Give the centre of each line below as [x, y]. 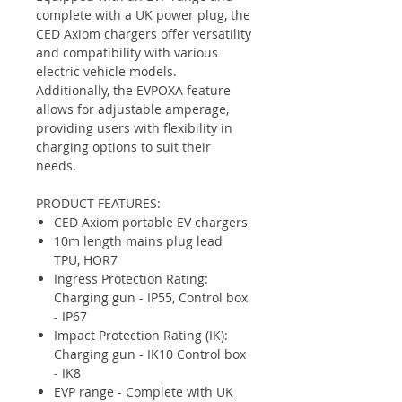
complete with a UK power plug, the [143, 15]
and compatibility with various [127, 52]
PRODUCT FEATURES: [98, 203]
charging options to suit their [123, 147]
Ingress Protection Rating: [131, 279]
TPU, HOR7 [86, 260]
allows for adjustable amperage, [132, 109]
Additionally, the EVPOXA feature [133, 90]
